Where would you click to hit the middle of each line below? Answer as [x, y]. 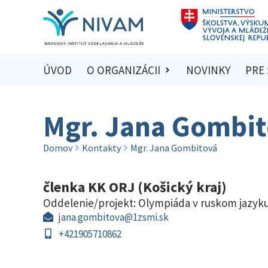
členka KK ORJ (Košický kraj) [135, 187]
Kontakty [101, 147]
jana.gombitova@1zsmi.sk [114, 217]
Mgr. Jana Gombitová [174, 147]
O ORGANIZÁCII [123, 70]
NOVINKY [208, 70]
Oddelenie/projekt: [91, 202]
